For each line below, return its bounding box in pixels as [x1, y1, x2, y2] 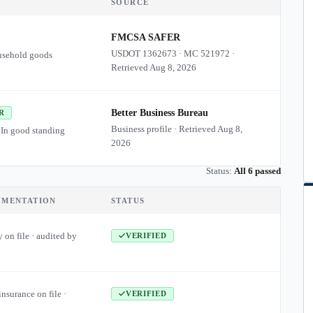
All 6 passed [234, 166, 281, 176]
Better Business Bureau [110, 108, 208, 118]
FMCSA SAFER [110, 32, 180, 43]
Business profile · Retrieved [110, 124, 217, 134]
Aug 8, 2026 [149, 62, 196, 73]
